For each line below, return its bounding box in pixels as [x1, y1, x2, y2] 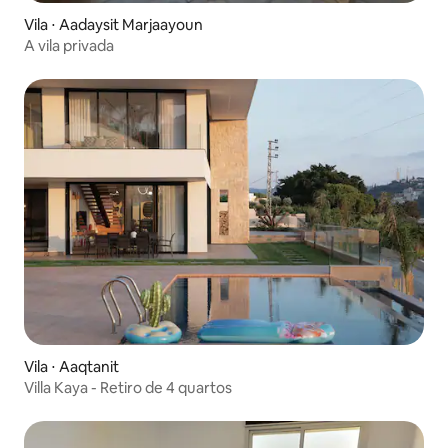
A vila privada [24, 35, 114, 55]
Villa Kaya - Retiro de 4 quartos [24, 378, 232, 398]
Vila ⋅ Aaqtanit [24, 357, 119, 377]
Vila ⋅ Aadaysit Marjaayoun [24, 14, 203, 34]
